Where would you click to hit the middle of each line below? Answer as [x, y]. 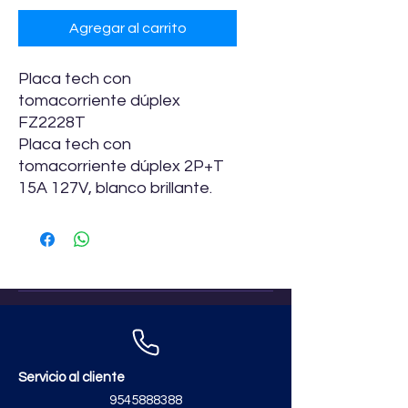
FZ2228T [52, 122]
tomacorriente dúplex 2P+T [121, 166]
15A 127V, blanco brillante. [115, 188]
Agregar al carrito [127, 28]
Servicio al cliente [71, 377]
